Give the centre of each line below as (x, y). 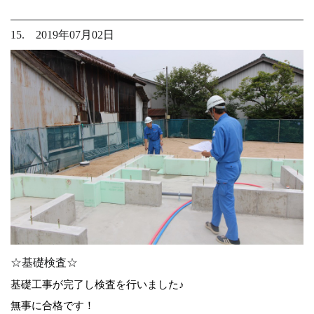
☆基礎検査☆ (44, 263)
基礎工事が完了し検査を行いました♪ (97, 285)
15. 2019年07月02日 (62, 34)
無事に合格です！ (53, 306)
